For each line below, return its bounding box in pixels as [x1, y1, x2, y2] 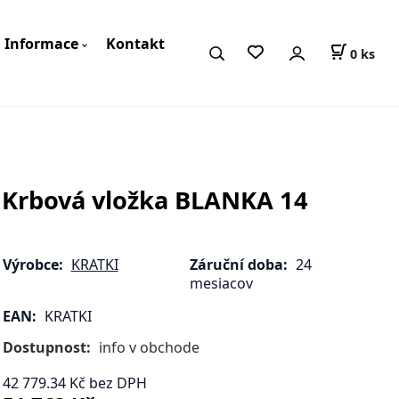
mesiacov [190, 273, 254, 293]
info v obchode [98, 338, 199, 358]
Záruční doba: [190, 254, 289, 274]
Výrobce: [2, 254, 63, 274]
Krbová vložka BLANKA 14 [2, 183, 309, 216]
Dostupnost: [2, 338, 94, 358]
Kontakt [105, 34, 165, 54]
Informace [4, 34, 78, 54]
